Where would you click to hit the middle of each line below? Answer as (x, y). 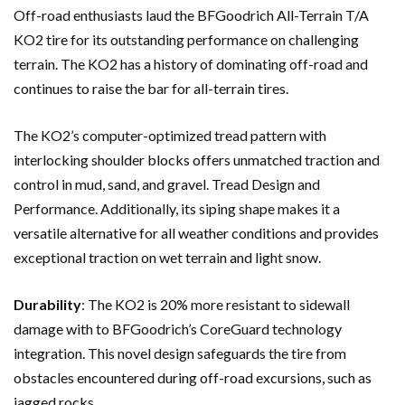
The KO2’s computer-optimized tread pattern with (170, 135)
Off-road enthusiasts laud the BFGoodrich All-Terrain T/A (191, 14)
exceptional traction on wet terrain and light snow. (167, 257)
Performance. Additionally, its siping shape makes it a (177, 208)
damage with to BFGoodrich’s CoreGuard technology (178, 328)
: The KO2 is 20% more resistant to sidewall (216, 304)
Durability (47, 304)
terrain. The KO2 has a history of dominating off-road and (191, 63)
